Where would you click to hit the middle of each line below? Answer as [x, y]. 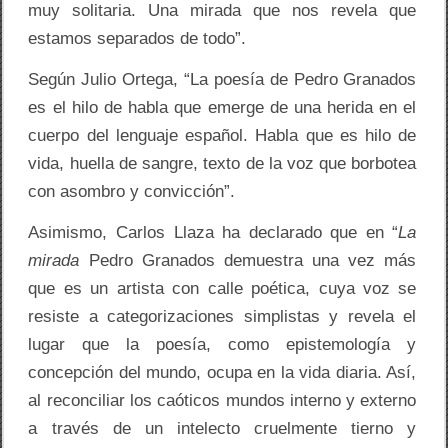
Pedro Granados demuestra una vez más [248, 261]
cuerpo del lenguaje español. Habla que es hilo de [222, 136]
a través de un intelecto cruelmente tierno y [222, 429]
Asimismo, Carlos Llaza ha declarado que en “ [213, 233]
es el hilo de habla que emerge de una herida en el [222, 108]
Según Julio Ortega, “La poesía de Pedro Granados [222, 80]
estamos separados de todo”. [137, 39]
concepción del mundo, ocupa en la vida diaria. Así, [222, 373]
